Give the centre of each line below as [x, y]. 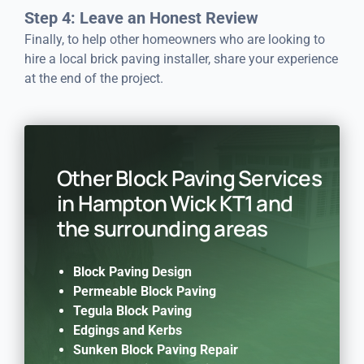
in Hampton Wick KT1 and [174, 203]
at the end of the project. [93, 78]
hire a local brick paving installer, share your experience [181, 58]
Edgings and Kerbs [127, 330]
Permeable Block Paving [144, 291]
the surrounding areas [162, 228]
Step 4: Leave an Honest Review [141, 17]
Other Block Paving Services [189, 178]
